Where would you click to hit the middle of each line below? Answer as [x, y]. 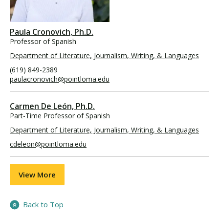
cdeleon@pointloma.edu [48, 144]
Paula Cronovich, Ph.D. [52, 32]
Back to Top [43, 204]
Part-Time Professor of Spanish [60, 116]
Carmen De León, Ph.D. [52, 106]
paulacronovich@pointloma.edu [60, 79]
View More [37, 175]
